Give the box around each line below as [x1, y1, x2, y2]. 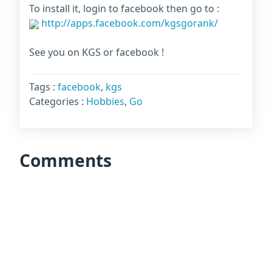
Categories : [29, 95, 86, 108]
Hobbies [86, 95, 124, 108]
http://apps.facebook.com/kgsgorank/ [39, 16, 218, 30]
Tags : [29, 80, 58, 93]
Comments [19, 149, 112, 172]
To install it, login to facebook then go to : [29, 2, 219, 15]
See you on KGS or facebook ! [29, 46, 164, 59]
